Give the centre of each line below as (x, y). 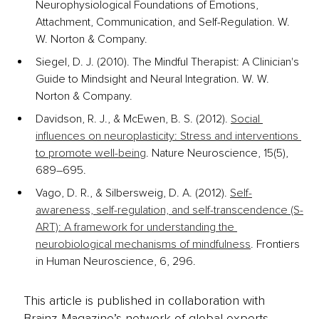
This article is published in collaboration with (144, 300)
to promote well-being (91, 153)
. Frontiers (277, 245)
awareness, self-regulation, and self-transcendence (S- (169, 210)
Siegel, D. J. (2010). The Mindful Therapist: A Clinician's (169, 62)
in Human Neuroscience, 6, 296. (117, 262)
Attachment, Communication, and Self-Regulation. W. (164, 22)
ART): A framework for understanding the (136, 228)
